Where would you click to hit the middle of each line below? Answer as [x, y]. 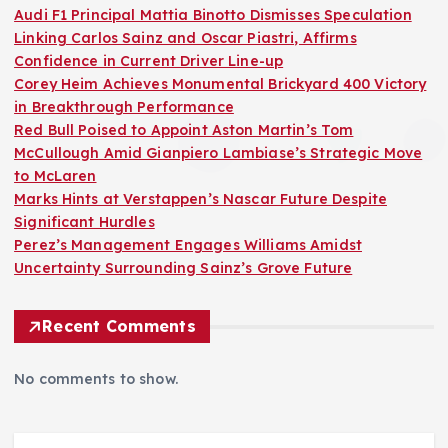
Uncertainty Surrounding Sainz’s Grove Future [183, 268]
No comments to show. [96, 379]
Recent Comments [119, 326]
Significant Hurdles [84, 222]
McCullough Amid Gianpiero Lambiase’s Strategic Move [218, 153]
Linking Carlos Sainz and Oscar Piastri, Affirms [185, 38]
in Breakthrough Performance [124, 107]
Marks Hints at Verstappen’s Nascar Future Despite [200, 199]
